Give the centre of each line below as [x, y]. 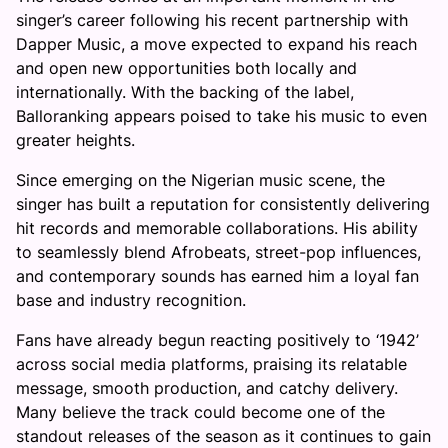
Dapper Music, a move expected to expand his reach [216, 44]
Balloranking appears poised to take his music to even [221, 116]
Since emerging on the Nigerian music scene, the [200, 180]
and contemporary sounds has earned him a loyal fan [217, 276]
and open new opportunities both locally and [186, 68]
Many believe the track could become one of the [200, 412]
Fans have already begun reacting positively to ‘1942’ [217, 340]
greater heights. [75, 140]
